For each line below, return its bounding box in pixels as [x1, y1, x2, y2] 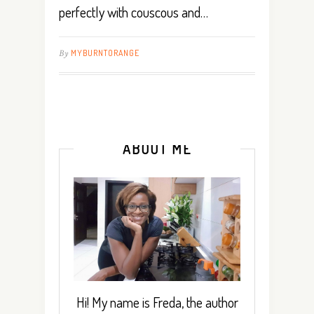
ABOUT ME [123, 139, 191, 158]
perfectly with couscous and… [59, 2, 208, 21]
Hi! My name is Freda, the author [76, 293, 238, 312]
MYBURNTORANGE [71, 47, 139, 58]
